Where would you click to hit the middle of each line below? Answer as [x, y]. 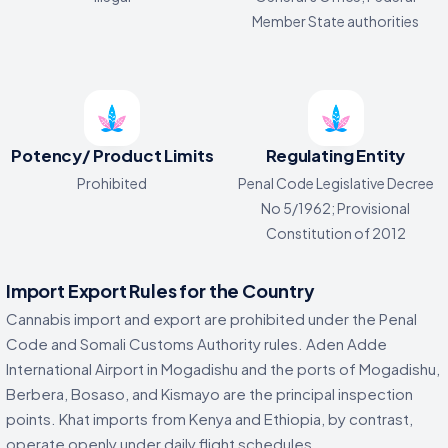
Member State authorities [336, 20]
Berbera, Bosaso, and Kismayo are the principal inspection [209, 393]
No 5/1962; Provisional [336, 207]
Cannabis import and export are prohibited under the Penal [211, 318]
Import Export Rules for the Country [160, 290]
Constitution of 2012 [335, 232]
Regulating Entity [336, 155]
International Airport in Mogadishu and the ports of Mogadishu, [223, 368]
